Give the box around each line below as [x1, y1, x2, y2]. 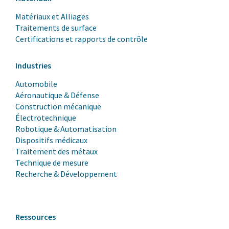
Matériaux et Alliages [15, 11, 89, 22]
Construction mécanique [15, 101, 101, 112]
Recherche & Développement [15, 169, 117, 179]
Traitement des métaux [15, 146, 98, 157]
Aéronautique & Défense [15, 90, 99, 101]
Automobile [15, 79, 57, 89]
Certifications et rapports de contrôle [15, 34, 148, 44]
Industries [15, 60, 51, 71]
